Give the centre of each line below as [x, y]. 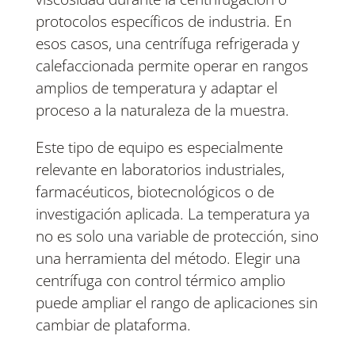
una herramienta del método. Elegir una [168, 259]
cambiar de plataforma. [113, 325]
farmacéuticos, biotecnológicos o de [155, 192]
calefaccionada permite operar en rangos [172, 66]
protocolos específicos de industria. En [163, 22]
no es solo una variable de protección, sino [177, 237]
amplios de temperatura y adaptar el [156, 88]
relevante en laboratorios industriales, [160, 170]
